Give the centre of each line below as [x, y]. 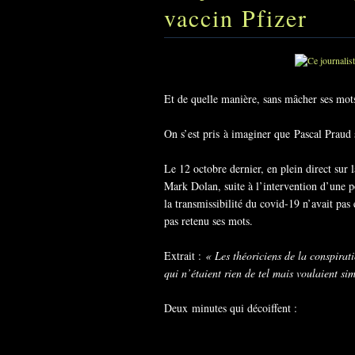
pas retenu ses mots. [208, 221]
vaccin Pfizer [236, 17]
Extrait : [185, 256]
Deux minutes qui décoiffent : [231, 308]
